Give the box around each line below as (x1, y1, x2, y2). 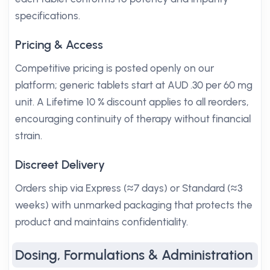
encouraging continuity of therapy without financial (15, 113, 251, 125)
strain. (15, 130, 42, 142)
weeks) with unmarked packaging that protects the (15, 199, 253, 211)
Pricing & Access (15, 37, 103, 52)
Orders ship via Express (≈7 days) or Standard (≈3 (15, 182, 242, 194)
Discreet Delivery (15, 157, 105, 172)
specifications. (15, 10, 80, 22)
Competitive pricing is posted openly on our (15, 62, 214, 74)
